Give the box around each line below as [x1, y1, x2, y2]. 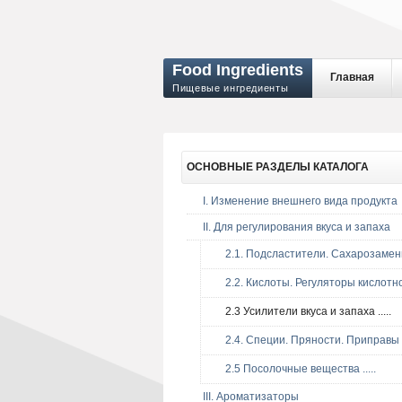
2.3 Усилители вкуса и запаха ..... [217, 305, 391, 318]
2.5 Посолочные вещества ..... [217, 363, 376, 375]
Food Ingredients [172, 61, 303, 79]
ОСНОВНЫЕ [187, 161, 253, 173]
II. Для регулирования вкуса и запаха [203, 221, 390, 233]
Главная [330, 71, 374, 83]
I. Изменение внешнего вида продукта [203, 195, 398, 207]
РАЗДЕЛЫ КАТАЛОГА [253, 161, 369, 173]
